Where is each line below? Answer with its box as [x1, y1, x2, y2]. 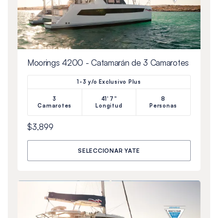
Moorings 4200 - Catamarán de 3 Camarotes [27, 57, 189, 68]
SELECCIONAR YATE [78, 146, 140, 154]
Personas [149, 102, 178, 109]
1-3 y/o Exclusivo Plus [77, 78, 141, 85]
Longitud [95, 102, 123, 109]
